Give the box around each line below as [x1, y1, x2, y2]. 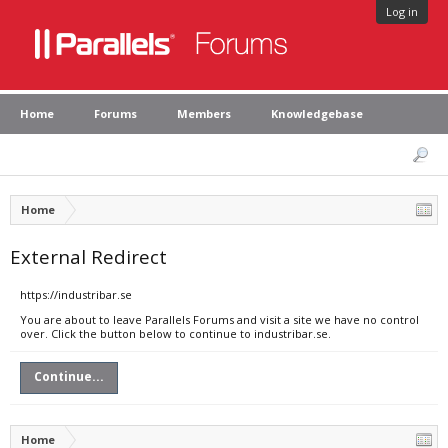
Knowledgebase [271, 106, 363, 121]
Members [177, 106, 231, 121]
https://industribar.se [20, 287, 132, 302]
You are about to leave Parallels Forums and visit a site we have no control [20, 312, 419, 327]
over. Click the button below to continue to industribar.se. [20, 326, 331, 341]
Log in [386, 4, 418, 19]
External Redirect [10, 244, 167, 269]
